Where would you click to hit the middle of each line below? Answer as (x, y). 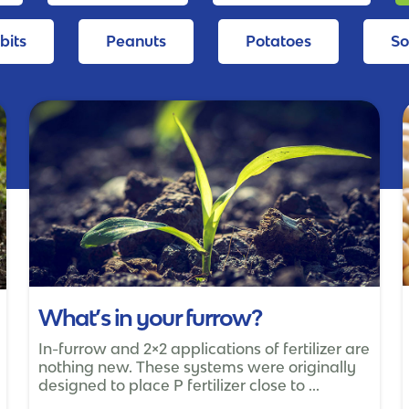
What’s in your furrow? (150, 318)
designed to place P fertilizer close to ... (179, 386)
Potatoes (279, 42)
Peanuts (136, 42)
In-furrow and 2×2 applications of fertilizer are (204, 349)
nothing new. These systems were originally (198, 367)
